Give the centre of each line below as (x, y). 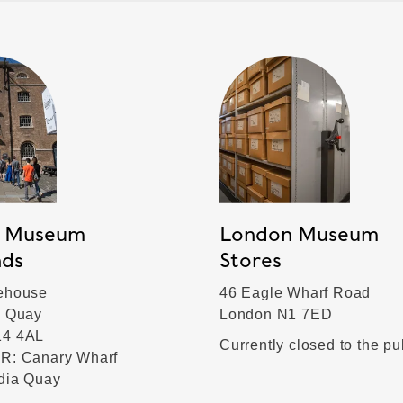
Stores (251, 260)
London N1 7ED (276, 314)
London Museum (299, 233)
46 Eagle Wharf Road (296, 292)
